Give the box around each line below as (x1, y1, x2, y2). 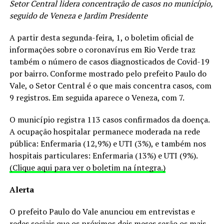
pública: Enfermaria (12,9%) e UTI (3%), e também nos (9, 137, 206, 149)
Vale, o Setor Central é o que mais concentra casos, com (9, 79, 211, 91)
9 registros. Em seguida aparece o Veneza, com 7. (9, 91, 184, 103)
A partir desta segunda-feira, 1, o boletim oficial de (9, 31, 193, 43)
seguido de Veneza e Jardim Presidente (9, 9, 147, 21)
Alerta (9, 183, 34, 195)
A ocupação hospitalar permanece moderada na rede (9, 125, 200, 137)
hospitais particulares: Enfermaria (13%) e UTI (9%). (9, 149, 197, 161)
